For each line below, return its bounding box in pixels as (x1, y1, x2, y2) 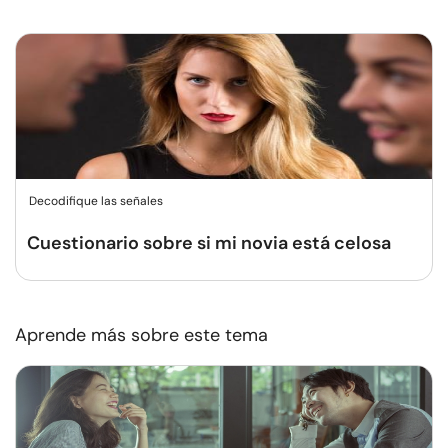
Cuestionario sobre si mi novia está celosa (27, 231, 391, 255)
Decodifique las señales (29, 193, 163, 209)
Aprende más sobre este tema (15, 323, 268, 347)
